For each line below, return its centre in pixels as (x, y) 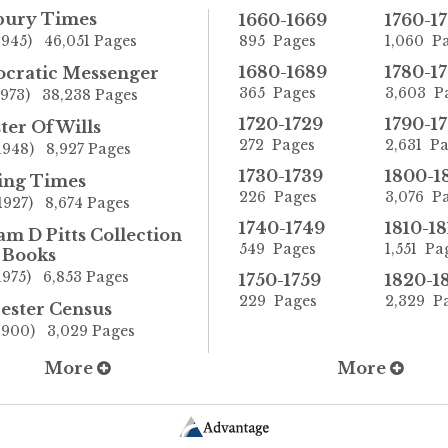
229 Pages (278, 300)
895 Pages (277, 40)
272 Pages (277, 144)
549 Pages (277, 248)
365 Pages (277, 92)
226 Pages (278, 196)
